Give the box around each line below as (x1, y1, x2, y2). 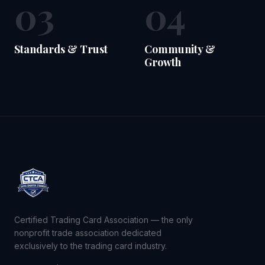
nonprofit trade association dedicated (14, 228, 161, 238)
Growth (144, 55, 181, 69)
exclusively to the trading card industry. (14, 241, 167, 251)
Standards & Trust (14, 42, 108, 56)
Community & (144, 42, 215, 56)
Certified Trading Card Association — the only (14, 215, 193, 225)
